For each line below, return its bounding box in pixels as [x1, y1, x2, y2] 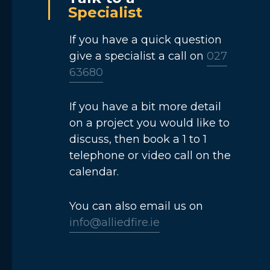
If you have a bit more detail [69, 100, 221, 113]
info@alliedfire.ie [69, 216, 160, 229]
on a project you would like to [69, 116, 230, 130]
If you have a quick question [69, 33, 222, 46]
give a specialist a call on [69, 49, 204, 63]
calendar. [69, 165, 119, 178]
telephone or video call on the [69, 149, 231, 162]
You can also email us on [69, 199, 203, 213]
